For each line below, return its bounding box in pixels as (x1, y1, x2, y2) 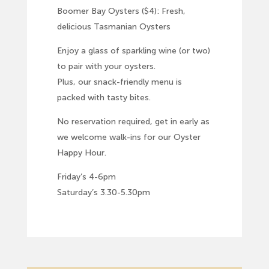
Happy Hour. (56, 148, 106, 159)
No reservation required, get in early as (56, 116, 210, 127)
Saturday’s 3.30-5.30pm (56, 187, 150, 198)
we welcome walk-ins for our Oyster (56, 132, 201, 143)
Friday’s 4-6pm (56, 172, 116, 183)
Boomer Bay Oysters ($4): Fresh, (56, 6, 186, 17)
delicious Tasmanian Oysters (56, 22, 171, 32)
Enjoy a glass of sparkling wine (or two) (56, 46, 210, 56)
